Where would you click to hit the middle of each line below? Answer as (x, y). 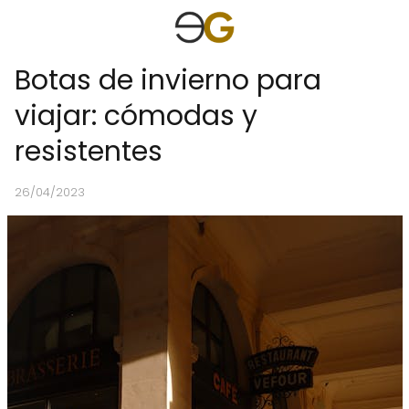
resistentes (89, 152)
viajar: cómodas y (136, 116)
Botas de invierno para (168, 80)
